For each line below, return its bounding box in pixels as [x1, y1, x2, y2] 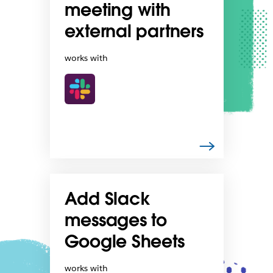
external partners [64, 20, 204, 42]
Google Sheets [64, 230, 185, 253]
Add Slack [64, 188, 150, 210]
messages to [64, 209, 168, 232]
